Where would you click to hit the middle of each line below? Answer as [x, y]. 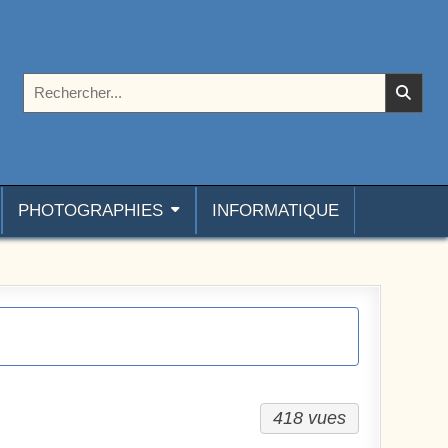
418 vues [309, 418]
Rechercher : [64, 80]
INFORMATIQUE [275, 210]
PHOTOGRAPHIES [90, 210]
